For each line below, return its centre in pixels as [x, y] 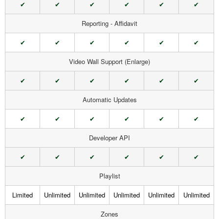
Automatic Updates [109, 99]
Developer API [109, 138]
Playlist [109, 176]
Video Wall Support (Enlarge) [109, 61]
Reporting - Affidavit [109, 23]
